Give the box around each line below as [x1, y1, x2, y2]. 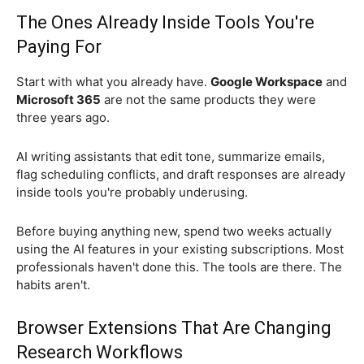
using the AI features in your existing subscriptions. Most [16, 241, 344, 258]
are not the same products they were [101, 92, 316, 108]
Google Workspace [210, 74, 323, 90]
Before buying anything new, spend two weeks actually [16, 223, 331, 240]
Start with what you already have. [16, 74, 210, 90]
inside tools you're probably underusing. [16, 184, 248, 201]
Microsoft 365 [16, 92, 101, 108]
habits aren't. [16, 277, 90, 293]
